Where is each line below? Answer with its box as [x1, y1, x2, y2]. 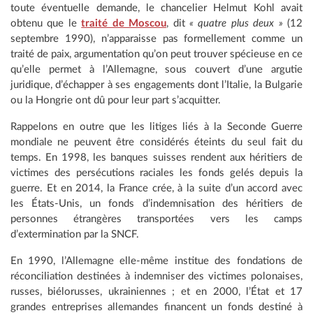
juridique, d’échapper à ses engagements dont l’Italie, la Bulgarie [10, 80, 303, 90]
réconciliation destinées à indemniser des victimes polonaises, [10, 271, 303, 282]
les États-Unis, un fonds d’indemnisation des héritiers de [10, 198, 303, 209]
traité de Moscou [81, 18, 167, 29]
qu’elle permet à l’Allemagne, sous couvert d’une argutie [10, 64, 303, 75]
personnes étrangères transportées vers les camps [10, 214, 303, 224]
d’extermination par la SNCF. [10, 229, 139, 240]
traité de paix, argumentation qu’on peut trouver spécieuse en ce [10, 49, 303, 59]
